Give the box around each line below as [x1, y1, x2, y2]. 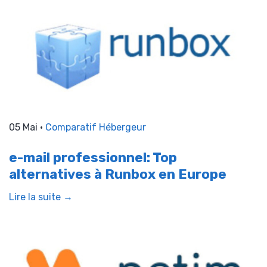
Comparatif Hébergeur [45, 122, 146, 133]
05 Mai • [9, 122, 45, 133]
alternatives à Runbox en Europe [9, 166, 226, 183]
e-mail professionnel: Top [9, 150, 177, 166]
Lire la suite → [9, 191, 73, 203]
